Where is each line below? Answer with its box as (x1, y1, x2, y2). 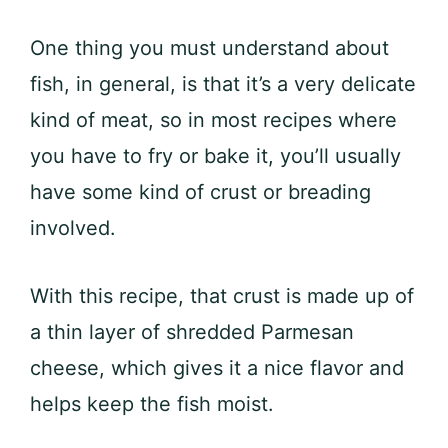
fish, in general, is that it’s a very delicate (30, 72, 416, 97)
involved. (30, 216, 116, 241)
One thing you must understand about (30, 36, 389, 61)
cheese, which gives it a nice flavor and (30, 356, 404, 381)
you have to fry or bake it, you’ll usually (30, 144, 401, 169)
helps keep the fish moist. (30, 392, 274, 417)
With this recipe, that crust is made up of (30, 284, 414, 309)
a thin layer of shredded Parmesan (30, 320, 354, 345)
